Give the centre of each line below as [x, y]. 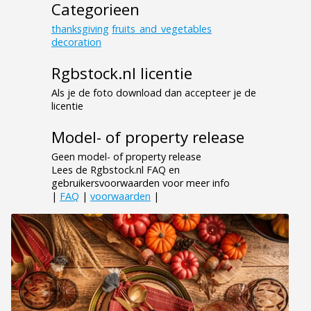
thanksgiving [80, 28]
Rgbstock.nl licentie [122, 73]
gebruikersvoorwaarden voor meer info [141, 183]
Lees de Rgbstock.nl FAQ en [116, 169]
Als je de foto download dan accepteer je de [154, 92]
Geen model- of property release [126, 156]
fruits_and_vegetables [162, 28]
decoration [76, 42]
